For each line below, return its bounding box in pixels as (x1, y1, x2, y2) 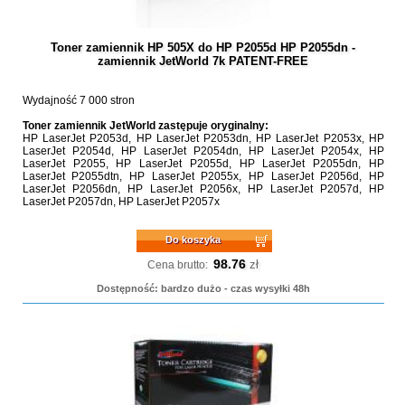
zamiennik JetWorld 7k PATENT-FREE (98, 54, 309, 68)
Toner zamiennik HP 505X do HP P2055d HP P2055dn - (51, 41, 356, 54)
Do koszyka (165, 234, 221, 245)
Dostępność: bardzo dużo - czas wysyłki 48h (96, 283, 310, 294)
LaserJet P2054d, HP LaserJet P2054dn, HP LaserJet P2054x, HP (22, 145, 384, 157)
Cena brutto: (147, 259, 209, 271)
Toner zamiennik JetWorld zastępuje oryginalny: (22, 119, 268, 132)
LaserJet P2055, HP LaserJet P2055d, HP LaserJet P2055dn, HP (22, 157, 384, 170)
